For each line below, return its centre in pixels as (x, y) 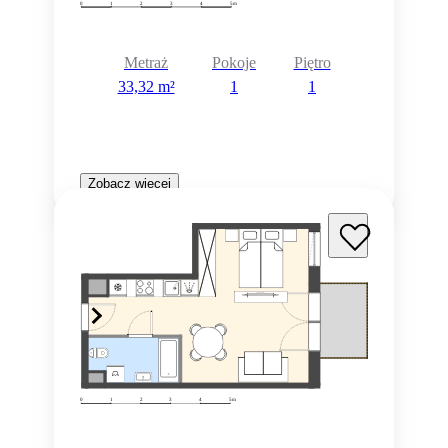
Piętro (312, 62)
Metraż (146, 62)
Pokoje (234, 62)
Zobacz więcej (129, 184)
